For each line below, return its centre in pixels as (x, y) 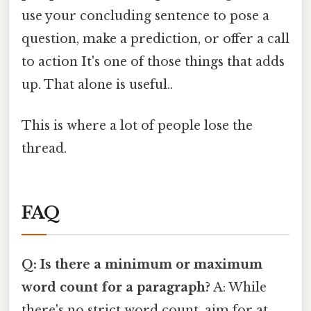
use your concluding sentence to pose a (145, 16)
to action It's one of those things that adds (153, 61)
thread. (44, 148)
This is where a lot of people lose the (137, 125)
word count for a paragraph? (116, 287)
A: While (238, 287)
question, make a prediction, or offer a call (155, 39)
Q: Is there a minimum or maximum (142, 264)
